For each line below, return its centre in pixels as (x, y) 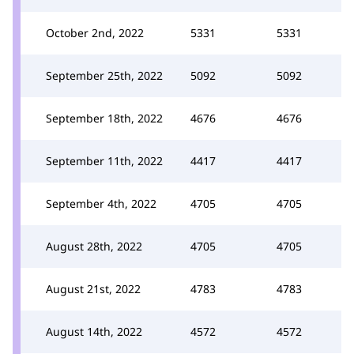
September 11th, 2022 (104, 161)
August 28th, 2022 (94, 246)
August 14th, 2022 (94, 331)
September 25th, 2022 (104, 75)
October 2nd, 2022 (95, 33)
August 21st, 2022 (93, 289)
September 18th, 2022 (104, 118)
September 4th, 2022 (101, 203)
